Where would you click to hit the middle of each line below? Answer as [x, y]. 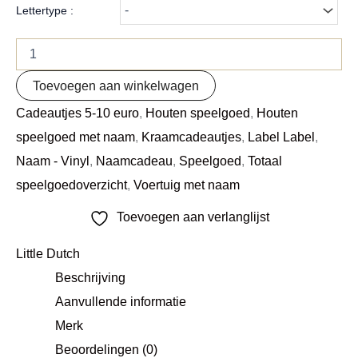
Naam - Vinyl [53, 160]
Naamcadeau [134, 160]
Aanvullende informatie [121, 302]
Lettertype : [45, 10]
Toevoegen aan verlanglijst [193, 216]
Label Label [281, 136]
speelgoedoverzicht [72, 184]
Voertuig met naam [187, 184]
